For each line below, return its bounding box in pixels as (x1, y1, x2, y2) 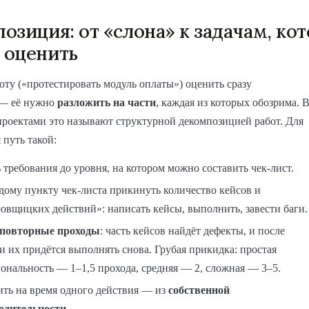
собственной (168, 283, 230, 296)
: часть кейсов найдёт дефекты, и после (100, 224, 285, 237)
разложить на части (57, 96, 156, 108)
